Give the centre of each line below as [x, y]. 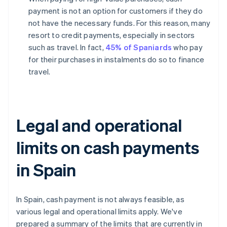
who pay [187, 47]
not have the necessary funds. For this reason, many [120, 23]
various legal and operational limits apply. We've [99, 212]
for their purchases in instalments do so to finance [117, 60]
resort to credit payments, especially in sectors [112, 35]
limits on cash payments [108, 147]
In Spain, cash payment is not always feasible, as [100, 199]
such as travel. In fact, [67, 47]
